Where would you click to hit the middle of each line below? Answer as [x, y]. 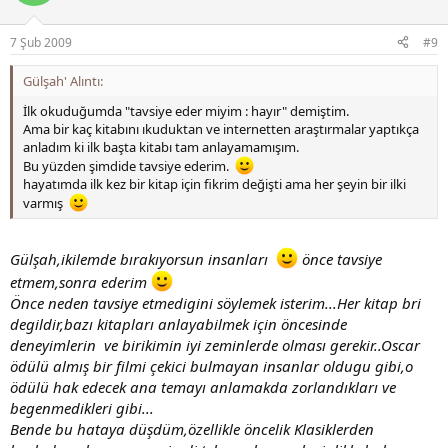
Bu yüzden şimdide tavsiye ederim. [129, 165]
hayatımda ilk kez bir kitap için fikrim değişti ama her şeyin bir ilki [214, 183]
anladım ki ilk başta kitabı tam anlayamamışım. [161, 146]
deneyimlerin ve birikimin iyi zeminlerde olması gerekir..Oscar [215, 345]
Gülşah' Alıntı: [63, 80]
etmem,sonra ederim [80, 282]
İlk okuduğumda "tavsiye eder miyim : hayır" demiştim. [186, 110]
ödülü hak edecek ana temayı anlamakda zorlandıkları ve [203, 387]
